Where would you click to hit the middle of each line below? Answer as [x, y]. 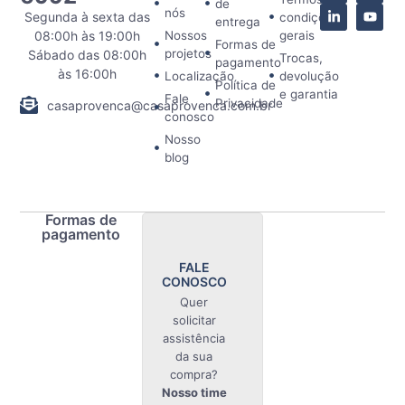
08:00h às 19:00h [88, 35]
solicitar [194, 320]
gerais [297, 35]
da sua [194, 356]
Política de [246, 85]
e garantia [309, 94]
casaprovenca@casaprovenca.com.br [160, 105]
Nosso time [194, 392]
